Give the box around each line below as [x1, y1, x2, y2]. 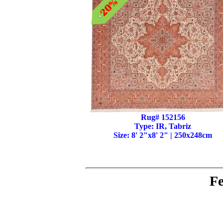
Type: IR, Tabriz [134, 122, 191, 130]
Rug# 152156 [140, 113, 185, 121]
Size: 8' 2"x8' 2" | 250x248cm [113, 131, 212, 139]
